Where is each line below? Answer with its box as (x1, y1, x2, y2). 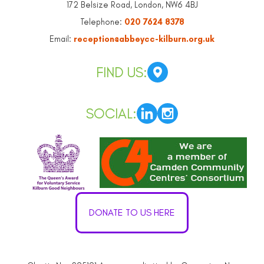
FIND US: (96, 63, 147, 81)
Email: (49, 33, 74, 44)
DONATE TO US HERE (89, 207, 175, 219)
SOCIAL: (86, 105, 137, 123)
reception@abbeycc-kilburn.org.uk (74, 33, 214, 44)
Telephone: (80, 16, 124, 27)
